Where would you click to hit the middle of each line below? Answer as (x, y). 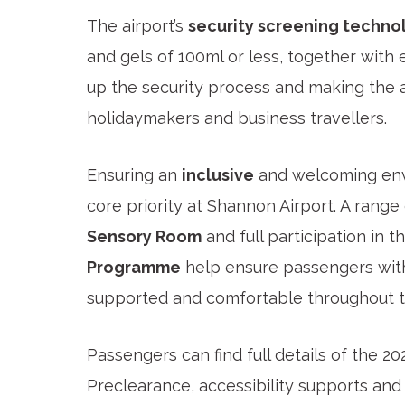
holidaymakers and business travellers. (237, 118)
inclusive (218, 174)
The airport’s (137, 26)
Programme (134, 267)
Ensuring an (134, 174)
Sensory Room (144, 236)
